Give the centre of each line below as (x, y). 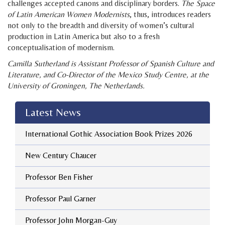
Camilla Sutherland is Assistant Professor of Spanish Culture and (111, 63)
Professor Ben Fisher (59, 177)
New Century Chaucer (61, 155)
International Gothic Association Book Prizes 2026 (109, 134)
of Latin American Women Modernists (69, 14)
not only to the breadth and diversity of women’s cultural (101, 25)
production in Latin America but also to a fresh (84, 36)
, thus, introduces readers (170, 14)
